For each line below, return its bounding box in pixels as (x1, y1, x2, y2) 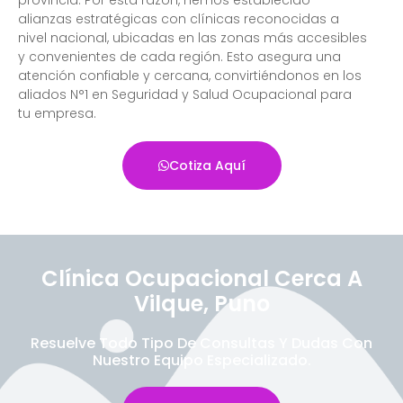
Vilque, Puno (133, 288, 270, 318)
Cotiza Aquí (168, 156, 246, 175)
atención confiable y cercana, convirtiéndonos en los (18, 66, 362, 85)
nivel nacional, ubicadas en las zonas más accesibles (18, 28, 367, 47)
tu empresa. (18, 103, 96, 122)
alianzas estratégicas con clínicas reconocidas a (18, 9, 339, 28)
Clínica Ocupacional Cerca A (40, 263, 363, 293)
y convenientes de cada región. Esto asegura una (18, 47, 341, 66)
